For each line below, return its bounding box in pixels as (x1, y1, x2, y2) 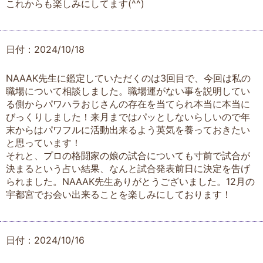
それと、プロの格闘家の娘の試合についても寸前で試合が (6, 150, 250, 162)
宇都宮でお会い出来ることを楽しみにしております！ (6, 188, 231, 201)
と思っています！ (6, 137, 81, 149)
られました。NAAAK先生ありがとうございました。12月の (6, 176, 255, 188)
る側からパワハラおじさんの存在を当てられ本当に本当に (6, 98, 250, 110)
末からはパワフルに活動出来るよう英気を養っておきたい (6, 124, 250, 136)
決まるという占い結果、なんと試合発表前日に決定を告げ (6, 163, 250, 175)
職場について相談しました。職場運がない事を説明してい (6, 85, 250, 97)
